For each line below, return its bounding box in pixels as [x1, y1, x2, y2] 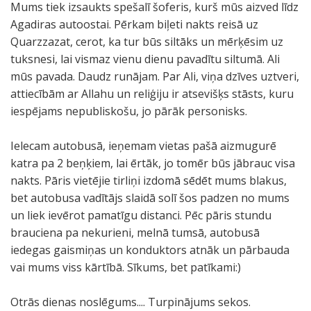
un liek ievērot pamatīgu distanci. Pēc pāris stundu [10, 208, 271, 223]
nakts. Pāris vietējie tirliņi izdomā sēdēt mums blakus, [10, 173, 287, 188]
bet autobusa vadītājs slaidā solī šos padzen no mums [10, 190, 289, 205]
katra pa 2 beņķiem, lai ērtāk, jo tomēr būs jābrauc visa [10, 155, 295, 171]
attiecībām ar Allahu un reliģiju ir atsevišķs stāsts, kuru [10, 86, 294, 101]
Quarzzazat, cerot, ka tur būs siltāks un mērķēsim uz [10, 34, 283, 49]
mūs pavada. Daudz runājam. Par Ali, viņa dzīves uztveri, [10, 69, 299, 84]
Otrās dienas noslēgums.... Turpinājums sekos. [10, 294, 251, 310]
